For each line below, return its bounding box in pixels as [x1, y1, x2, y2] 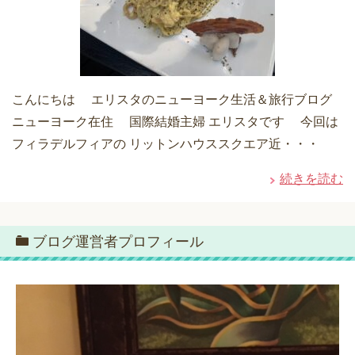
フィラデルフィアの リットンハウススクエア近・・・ [12, 137, 319, 151]
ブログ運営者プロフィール [32, 234, 204, 250]
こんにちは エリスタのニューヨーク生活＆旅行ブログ [12, 93, 338, 107]
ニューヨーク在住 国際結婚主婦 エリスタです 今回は [12, 115, 338, 129]
